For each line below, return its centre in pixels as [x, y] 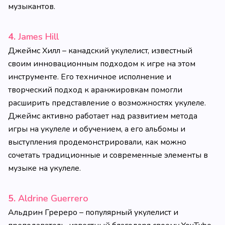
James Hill [38, 37]
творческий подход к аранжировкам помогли [95, 90]
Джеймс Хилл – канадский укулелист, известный [100, 51]
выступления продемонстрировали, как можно [97, 142]
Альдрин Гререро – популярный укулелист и [93, 212]
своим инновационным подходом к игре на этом [102, 64]
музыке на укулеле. [44, 168]
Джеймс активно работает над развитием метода [103, 116]
